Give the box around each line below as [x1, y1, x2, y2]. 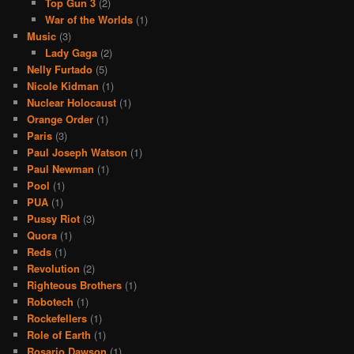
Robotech [27, 293, 74, 309]
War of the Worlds [44, 11, 133, 27]
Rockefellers [27, 310, 88, 326]
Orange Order [27, 111, 94, 126]
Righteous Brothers [27, 277, 122, 292]
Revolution [27, 260, 81, 276]
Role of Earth [27, 326, 92, 342]
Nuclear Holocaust [27, 94, 117, 110]
